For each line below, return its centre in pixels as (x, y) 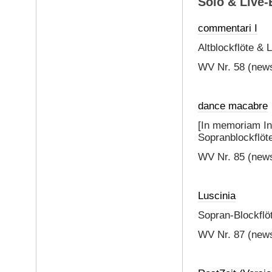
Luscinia (216, 196)
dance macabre (233, 106)
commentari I (227, 29)
